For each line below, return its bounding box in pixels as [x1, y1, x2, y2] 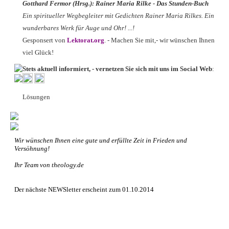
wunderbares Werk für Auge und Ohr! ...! [22, 24, 134, 32]
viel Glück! [22, 49, 54, 56]
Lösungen [22, 93, 50, 101]
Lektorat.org [67, 36, 104, 44]
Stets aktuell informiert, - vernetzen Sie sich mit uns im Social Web [22, 65, 212, 73]
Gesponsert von [22, 36, 67, 44]
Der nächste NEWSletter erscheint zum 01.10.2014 [14, 186, 154, 193]
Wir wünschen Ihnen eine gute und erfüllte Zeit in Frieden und [14, 136, 187, 144]
